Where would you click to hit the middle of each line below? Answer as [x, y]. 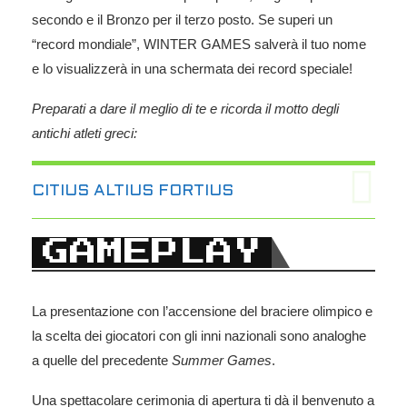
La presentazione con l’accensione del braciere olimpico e [202, 311]
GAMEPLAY [152, 252]
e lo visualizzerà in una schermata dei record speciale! [192, 68]
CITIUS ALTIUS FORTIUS [133, 191]
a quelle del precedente [102, 360]
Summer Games [222, 360]
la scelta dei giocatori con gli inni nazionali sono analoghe [199, 335]
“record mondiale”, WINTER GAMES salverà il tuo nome [199, 44]
